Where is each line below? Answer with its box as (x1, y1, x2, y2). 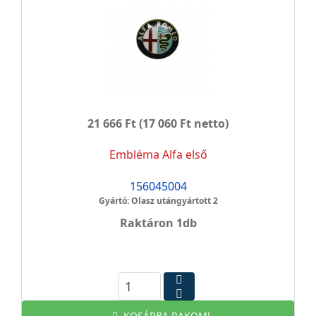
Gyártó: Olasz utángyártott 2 (98, 195, 218, 207)
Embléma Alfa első (109, 147, 207, 162)
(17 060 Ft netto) (136, 116, 229, 131)
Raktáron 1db (119, 215, 197, 231)
